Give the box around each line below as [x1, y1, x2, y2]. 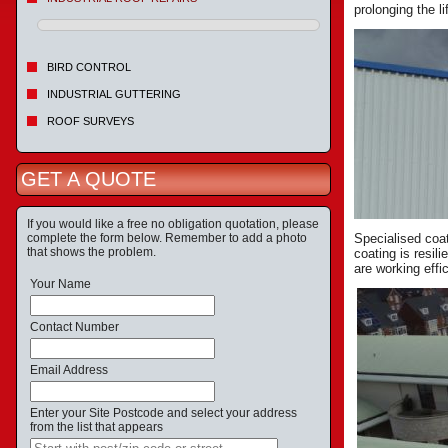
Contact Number [30, 320, 119, 334]
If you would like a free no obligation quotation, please [27, 217, 319, 231]
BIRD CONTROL [47, 61, 131, 73]
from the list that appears [30, 420, 163, 434]
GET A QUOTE [21, 168, 156, 190]
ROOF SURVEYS [47, 115, 134, 127]
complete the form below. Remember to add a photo [27, 231, 307, 245]
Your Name [30, 277, 91, 291]
